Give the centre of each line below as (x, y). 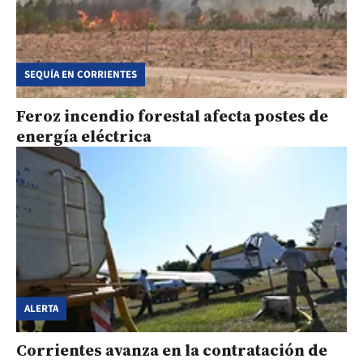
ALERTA (41, 308)
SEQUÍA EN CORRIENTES (81, 74)
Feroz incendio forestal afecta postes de (172, 115)
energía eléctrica (84, 136)
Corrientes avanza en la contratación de (172, 350)
